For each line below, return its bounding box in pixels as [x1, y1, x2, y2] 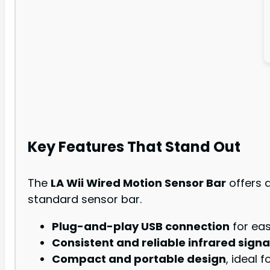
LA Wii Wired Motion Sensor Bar [51, 175, 226, 190]
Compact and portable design [52, 251, 226, 266]
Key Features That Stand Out [28, 136, 240, 157]
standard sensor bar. [28, 191, 142, 207]
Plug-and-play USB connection [52, 218, 230, 234]
